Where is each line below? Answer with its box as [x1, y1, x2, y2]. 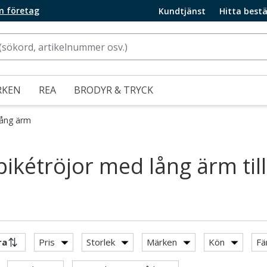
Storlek [86, 236, 115, 248]
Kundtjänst [159, 5, 206, 17]
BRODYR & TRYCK [74, 83, 153, 97]
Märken [147, 236, 177, 248]
